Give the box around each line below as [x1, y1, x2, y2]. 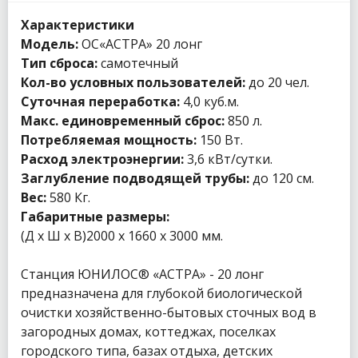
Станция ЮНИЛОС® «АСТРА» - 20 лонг [21, 265, 264, 284]
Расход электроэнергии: [21, 150, 187, 169]
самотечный [97, 54, 178, 73]
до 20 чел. [249, 74, 309, 92]
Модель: [21, 35, 78, 54]
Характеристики [21, 16, 134, 34]
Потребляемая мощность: [21, 131, 200, 149]
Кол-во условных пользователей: [21, 74, 249, 92]
